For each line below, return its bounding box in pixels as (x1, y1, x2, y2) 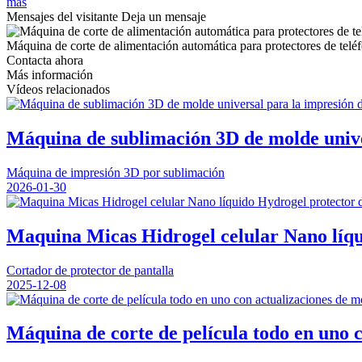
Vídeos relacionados (6, 82, 110, 96)
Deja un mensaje (121, 9, 206, 23)
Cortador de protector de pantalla (6, 263, 174, 277)
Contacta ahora (6, 53, 83, 67)
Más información (6, 67, 93, 82)
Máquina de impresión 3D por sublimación (6, 165, 225, 179)
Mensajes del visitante (6, 9, 118, 23)
